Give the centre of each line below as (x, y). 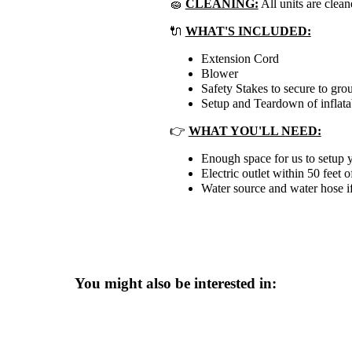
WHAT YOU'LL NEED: (255, 130)
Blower (219, 73)
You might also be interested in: (176, 283)
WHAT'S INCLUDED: (248, 31)
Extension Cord (240, 58)
